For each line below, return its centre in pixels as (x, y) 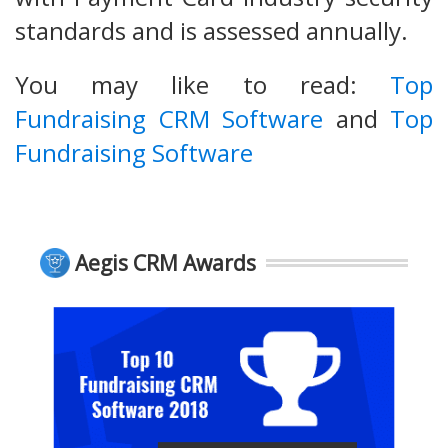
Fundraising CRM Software (169, 119)
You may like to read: (202, 85)
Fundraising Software (134, 153)
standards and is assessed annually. (211, 31)
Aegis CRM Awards (165, 263)
